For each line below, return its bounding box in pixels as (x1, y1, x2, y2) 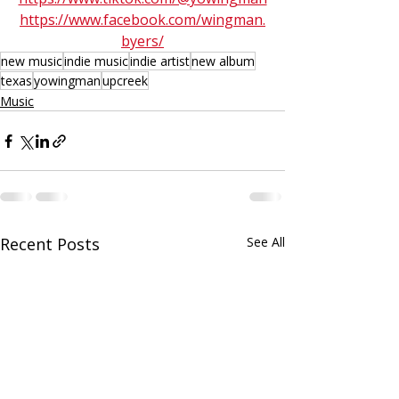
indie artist (130, 53, 190, 70)
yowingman (34, 72, 101, 90)
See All (247, 233, 285, 251)
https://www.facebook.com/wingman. (20, 10, 265, 30)
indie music (64, 53, 128, 70)
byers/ (121, 31, 164, 52)
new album (191, 53, 255, 70)
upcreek (102, 72, 148, 90)
